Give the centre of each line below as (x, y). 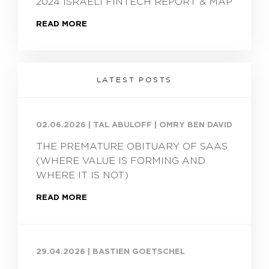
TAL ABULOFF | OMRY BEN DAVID (163, 125)
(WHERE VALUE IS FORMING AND (121, 161)
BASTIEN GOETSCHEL (139, 252)
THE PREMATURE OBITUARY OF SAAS (132, 147)
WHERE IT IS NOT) (82, 175)
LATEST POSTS (134, 80)
